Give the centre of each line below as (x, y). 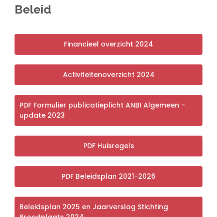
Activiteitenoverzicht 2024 (108, 74)
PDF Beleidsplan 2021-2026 (108, 176)
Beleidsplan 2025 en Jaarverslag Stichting (94, 207)
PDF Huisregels (108, 146)
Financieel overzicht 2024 (108, 44)
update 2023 (42, 115)
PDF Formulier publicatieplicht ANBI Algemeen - (102, 105)
